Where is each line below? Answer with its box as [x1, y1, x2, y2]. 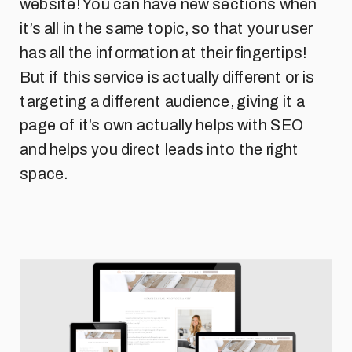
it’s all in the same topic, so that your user [20, 20, 313, 38]
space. [20, 165, 68, 182]
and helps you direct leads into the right [20, 141, 299, 159]
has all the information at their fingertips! [20, 44, 307, 61]
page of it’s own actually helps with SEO [20, 117, 304, 134]
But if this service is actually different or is [20, 68, 315, 86]
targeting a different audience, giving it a [20, 93, 305, 110]
